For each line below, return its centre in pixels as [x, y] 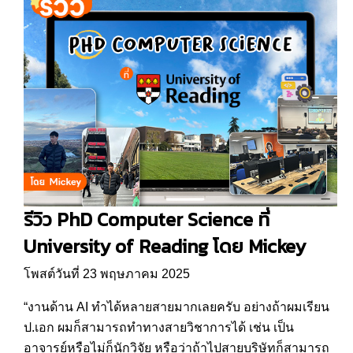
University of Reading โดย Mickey [165, 246]
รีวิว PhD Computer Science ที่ [147, 219]
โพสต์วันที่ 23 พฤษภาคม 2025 [107, 273]
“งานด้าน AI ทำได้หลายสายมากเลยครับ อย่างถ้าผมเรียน [176, 307]
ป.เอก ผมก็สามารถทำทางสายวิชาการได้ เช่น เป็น [159, 327]
